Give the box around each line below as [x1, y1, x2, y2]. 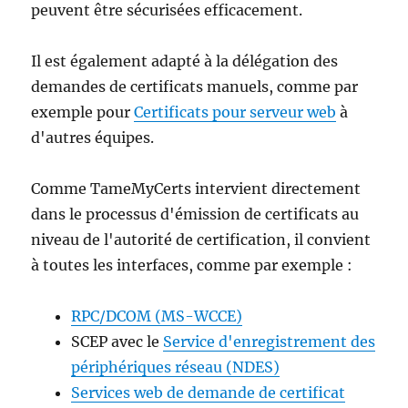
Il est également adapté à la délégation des [31, 51, 339, 70]
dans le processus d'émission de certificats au [31, 204, 360, 223]
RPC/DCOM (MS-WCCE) [71, 306, 243, 325]
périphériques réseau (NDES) [71, 357, 280, 376]
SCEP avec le [71, 331, 164, 351]
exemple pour [31, 102, 135, 121]
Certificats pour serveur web [134, 102, 337, 121]
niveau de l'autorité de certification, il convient [31, 229, 372, 249]
